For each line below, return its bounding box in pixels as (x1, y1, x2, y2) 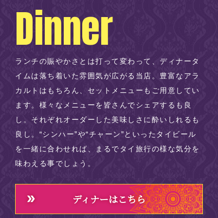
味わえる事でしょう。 (15, 159, 96, 168)
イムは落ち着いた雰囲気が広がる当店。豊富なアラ (15, 72, 200, 80)
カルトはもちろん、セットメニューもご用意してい (15, 86, 200, 95)
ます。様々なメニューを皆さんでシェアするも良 (15, 101, 192, 109)
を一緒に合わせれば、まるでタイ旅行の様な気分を (15, 145, 200, 153)
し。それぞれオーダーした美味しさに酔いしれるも (15, 115, 200, 124)
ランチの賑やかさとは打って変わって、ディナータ (15, 57, 200, 66)
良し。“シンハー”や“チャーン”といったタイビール (15, 130, 197, 139)
